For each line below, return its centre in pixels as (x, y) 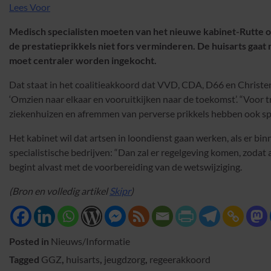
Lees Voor (30, 7)
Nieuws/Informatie (90, 241)
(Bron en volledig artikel (59, 191)
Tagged (25, 260)
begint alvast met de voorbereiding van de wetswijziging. (126, 167)
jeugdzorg (125, 260)
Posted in (30, 241)
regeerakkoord (180, 260)
